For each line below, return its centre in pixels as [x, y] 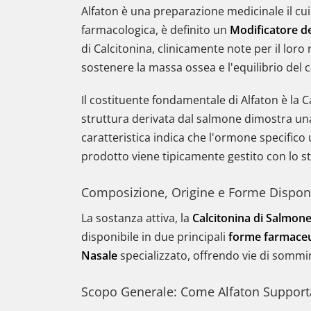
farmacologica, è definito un [155, 30]
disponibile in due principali [155, 237]
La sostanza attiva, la [137, 218]
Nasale [99, 255]
